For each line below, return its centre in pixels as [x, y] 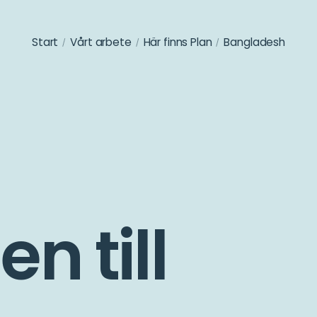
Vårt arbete [101, 42]
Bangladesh [254, 42]
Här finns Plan [178, 42]
